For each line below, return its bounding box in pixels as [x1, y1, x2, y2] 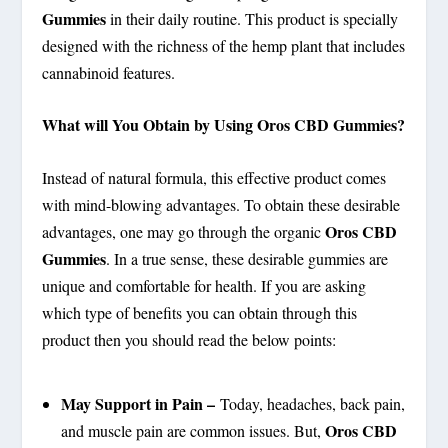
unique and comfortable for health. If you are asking [42, 274, 367, 296]
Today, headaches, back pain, [214, 392, 405, 414]
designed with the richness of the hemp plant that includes [42, 34, 406, 56]
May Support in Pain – [60, 391, 215, 415]
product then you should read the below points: [42, 328, 337, 350]
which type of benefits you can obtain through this [42, 301, 358, 323]
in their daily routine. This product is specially [106, 7, 399, 29]
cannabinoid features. [42, 61, 176, 83]
